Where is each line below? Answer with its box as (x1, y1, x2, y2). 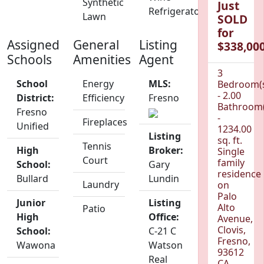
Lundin (148, 172, 179, 186)
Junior (16, 196, 45, 210)
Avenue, (217, 212, 253, 226)
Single (217, 145, 245, 159)
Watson (148, 239, 183, 252)
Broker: (148, 144, 183, 157)
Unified (16, 120, 49, 133)
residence (217, 167, 261, 181)
